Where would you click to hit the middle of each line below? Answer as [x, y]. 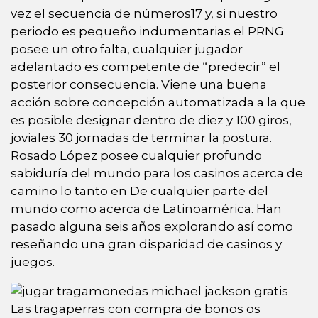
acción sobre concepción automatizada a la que [158, 102]
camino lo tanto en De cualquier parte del [139, 191]
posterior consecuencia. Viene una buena [139, 84]
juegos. [33, 262]
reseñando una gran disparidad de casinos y [146, 244]
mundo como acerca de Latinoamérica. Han [146, 208]
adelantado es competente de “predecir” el [146, 66]
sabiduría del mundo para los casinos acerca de [157, 173]
